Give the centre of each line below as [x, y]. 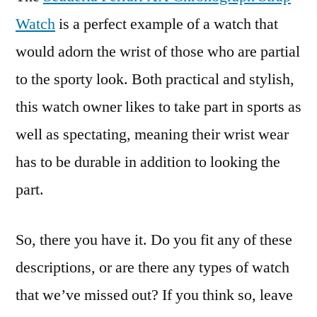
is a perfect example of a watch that [167, 24]
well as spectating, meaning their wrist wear [152, 134]
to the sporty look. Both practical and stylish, [155, 79]
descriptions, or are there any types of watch [152, 267]
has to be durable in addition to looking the [148, 162]
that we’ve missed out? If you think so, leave [154, 295]
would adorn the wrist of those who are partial [158, 52]
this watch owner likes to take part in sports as [158, 107]
